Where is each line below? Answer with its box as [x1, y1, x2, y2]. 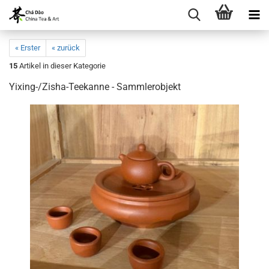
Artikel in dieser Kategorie [17, 61, 106, 70]
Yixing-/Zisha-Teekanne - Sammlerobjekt [9, 81, 181, 92]
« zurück [52, 43, 80, 52]
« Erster [15, 43, 40, 52]
